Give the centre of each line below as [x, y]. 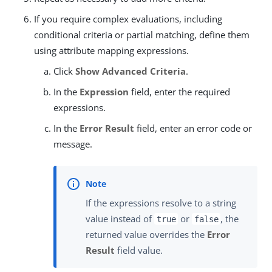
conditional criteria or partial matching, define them [142, 35]
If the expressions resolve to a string [161, 202]
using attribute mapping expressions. [111, 51]
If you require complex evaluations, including [128, 19]
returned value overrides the [146, 234]
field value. [139, 250]
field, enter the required [179, 92]
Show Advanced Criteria [131, 71]
